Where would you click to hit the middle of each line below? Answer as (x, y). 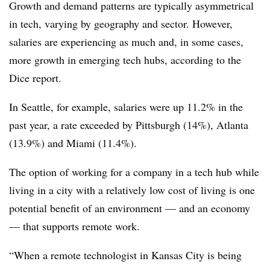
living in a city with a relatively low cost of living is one (132, 190)
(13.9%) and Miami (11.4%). (73, 143)
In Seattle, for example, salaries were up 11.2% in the (126, 106)
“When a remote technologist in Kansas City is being (125, 255)
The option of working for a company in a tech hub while (134, 171)
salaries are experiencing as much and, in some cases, (126, 41)
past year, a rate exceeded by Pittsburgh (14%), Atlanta (129, 124)
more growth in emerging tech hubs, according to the (125, 59)
